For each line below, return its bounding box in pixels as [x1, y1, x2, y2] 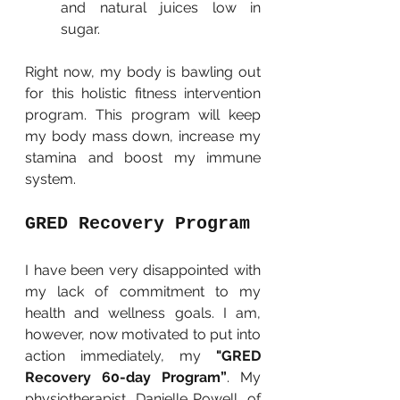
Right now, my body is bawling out [25, 63, 261, 81]
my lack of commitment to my [25, 283, 261, 301]
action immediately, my [25, 347, 216, 365]
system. [25, 171, 76, 188]
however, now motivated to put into [25, 326, 261, 344]
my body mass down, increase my [25, 128, 261, 146]
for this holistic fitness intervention [25, 85, 261, 103]
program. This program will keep [25, 106, 261, 124]
